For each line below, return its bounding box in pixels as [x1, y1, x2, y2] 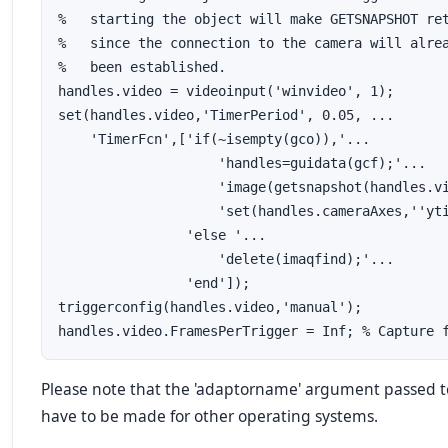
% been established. [58, 59, 226, 75]
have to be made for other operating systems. [41, 405, 378, 427]
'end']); [58, 275, 250, 291]
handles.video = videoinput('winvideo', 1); [58, 83, 394, 99]
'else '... [58, 227, 266, 243]
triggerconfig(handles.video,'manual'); [58, 299, 362, 315]
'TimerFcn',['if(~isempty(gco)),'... [58, 131, 370, 147]
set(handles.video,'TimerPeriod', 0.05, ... [58, 107, 394, 123]
